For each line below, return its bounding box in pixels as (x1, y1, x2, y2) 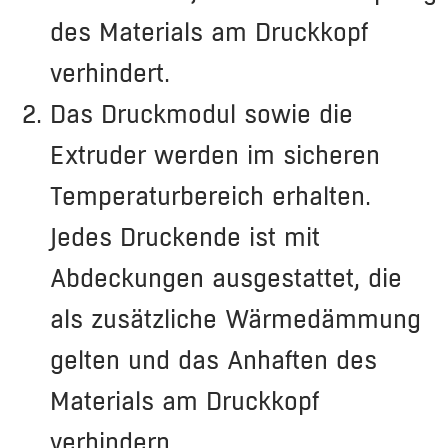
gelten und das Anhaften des (50, 344, 377, 375)
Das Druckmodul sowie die (50, 98, 353, 129)
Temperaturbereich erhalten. (50, 180, 371, 211)
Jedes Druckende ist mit (50, 221, 320, 252)
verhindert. (50, 57, 170, 88)
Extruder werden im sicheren (50, 139, 380, 170)
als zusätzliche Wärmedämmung (50, 303, 421, 334)
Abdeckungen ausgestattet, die (50, 262, 402, 293)
